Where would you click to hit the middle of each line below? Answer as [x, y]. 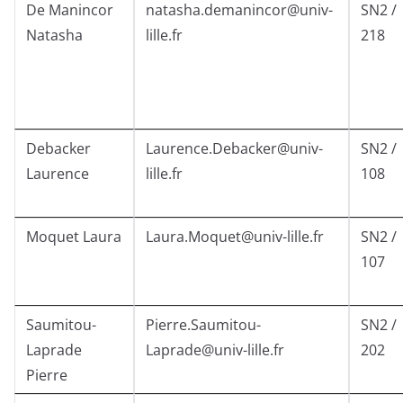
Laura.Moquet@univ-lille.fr [235, 237]
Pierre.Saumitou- [203, 325]
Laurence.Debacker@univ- [234, 149]
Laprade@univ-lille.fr [215, 350]
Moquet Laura [74, 237]
